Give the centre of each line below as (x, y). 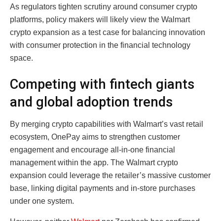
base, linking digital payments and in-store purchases (103, 188)
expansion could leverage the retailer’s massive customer (110, 175)
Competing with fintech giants (102, 85)
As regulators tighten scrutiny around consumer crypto (104, 6)
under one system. (42, 201)
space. (21, 58)
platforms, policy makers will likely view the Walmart (100, 19)
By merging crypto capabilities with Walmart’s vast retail (107, 124)
